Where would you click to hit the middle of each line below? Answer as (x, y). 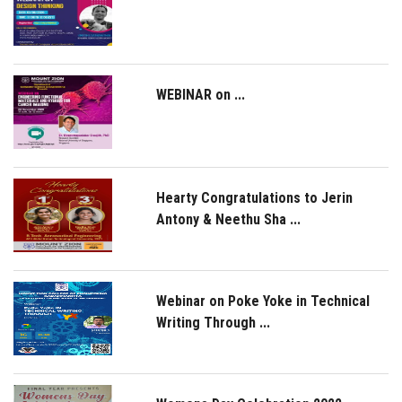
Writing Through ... (214, 323)
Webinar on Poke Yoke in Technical (263, 301)
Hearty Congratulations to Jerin (255, 198)
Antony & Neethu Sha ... (229, 219)
